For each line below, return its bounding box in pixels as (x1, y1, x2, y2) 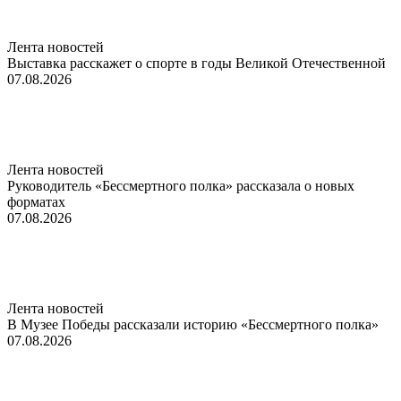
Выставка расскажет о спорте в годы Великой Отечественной (7, 55, 386, 71)
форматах (7, 193, 65, 209)
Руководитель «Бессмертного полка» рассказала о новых (7, 177, 354, 193)
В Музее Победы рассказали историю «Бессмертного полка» (7, 316, 379, 332)
